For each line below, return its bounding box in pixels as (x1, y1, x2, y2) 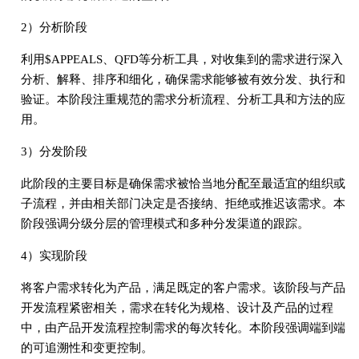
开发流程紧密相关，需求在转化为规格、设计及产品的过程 (20, 301, 333, 314)
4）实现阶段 (20, 248, 87, 262)
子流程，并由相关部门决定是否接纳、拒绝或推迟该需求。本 (20, 196, 345, 210)
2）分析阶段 (20, 20, 87, 34)
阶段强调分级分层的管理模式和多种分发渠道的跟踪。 (20, 216, 309, 230)
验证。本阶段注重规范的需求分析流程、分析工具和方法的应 (20, 92, 345, 106)
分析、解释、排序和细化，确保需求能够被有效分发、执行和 (20, 72, 345, 86)
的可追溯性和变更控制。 (20, 341, 153, 354)
